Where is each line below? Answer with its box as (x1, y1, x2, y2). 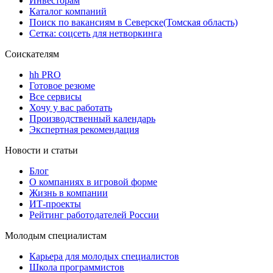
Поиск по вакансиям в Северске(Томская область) (29, 16, 238, 27)
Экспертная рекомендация (29, 124, 139, 135)
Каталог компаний (29, 5, 107, 16)
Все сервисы (29, 91, 82, 102)
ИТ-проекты (29, 198, 81, 209)
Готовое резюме (29, 80, 95, 91)
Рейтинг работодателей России (29, 209, 159, 220)
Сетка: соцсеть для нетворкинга (29, 27, 162, 38)
